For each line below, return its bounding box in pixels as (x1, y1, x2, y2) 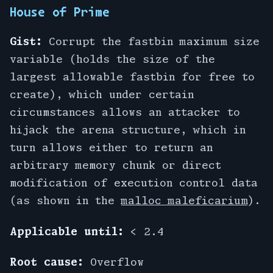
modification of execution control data (10, 177, 258, 189)
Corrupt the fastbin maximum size (49, 35, 260, 48)
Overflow (83, 255, 144, 268)
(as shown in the (10, 194, 121, 207)
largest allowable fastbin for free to (10, 71, 255, 83)
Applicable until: (10, 225, 124, 237)
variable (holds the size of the (10, 53, 215, 65)
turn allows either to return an (10, 141, 213, 154)
